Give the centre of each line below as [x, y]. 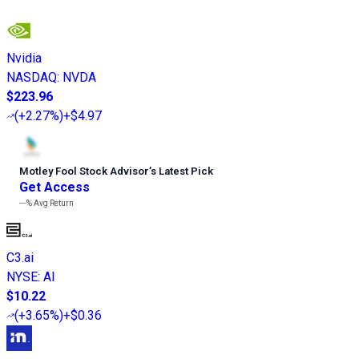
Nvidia [24, 58]
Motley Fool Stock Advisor [84, 171]
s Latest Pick [182, 171]
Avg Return [53, 203]
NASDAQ [32, 77]
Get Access [54, 187]
